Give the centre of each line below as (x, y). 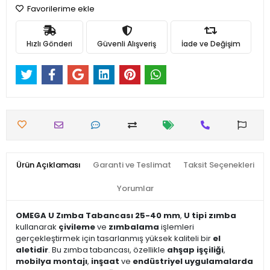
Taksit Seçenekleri (218, 165)
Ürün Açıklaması (48, 165)
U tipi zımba (210, 216)
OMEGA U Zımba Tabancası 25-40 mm (98, 216)
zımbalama (134, 227)
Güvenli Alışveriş (127, 43)
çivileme (77, 227)
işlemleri (177, 227)
